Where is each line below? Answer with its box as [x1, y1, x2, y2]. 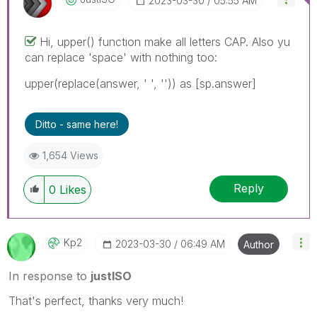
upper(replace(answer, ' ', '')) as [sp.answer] [25, 76, 256, 91]
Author [243, 238, 274, 250]
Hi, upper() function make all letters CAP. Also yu [40, 34, 290, 49]
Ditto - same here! [35, 117, 118, 130]
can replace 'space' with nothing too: [25, 50, 217, 64]
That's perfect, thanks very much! [8, 293, 187, 308]
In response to [8, 268, 91, 283]
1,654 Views [42, 149, 98, 161]
